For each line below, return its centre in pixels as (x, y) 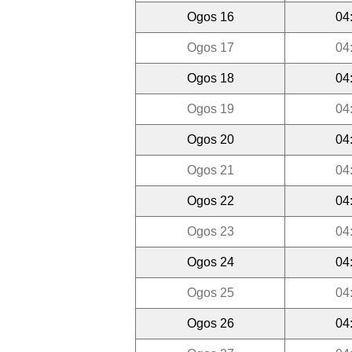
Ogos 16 (210, 16)
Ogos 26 (210, 323)
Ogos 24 (210, 262)
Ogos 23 (210, 231)
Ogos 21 (210, 170)
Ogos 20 (210, 139)
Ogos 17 (210, 47)
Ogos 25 (210, 292)
